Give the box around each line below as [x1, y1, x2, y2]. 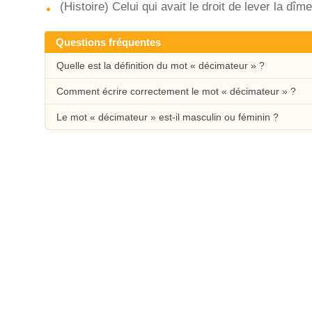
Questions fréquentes [56, 36, 161, 48]
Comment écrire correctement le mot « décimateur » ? [56, 86, 296, 97]
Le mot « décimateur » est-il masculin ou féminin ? [56, 111, 279, 123]
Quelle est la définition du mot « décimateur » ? [56, 60, 265, 71]
